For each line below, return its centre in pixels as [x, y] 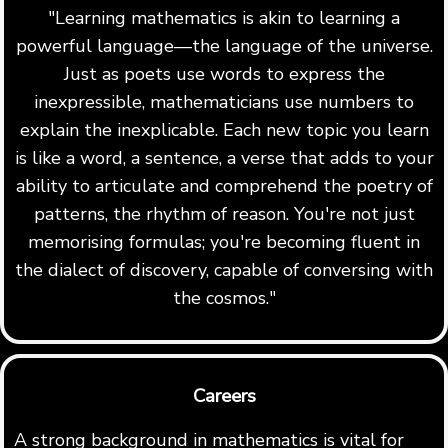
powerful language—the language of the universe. [224, 45]
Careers [224, 396]
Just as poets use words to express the [224, 73]
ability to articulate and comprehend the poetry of [224, 185]
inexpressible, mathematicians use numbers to [224, 101]
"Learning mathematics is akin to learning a [224, 17]
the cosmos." [224, 297]
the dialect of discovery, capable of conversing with [224, 269]
